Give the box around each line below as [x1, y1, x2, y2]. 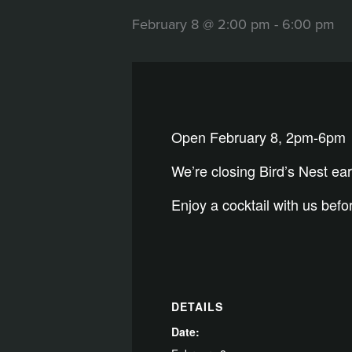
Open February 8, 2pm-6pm [171, 126, 346, 147]
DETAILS [171, 299, 223, 314]
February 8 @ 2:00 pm [132, 14, 270, 34]
